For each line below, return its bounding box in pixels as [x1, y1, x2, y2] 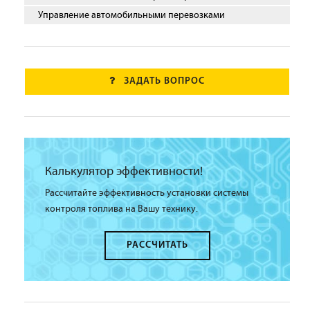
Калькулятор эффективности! [45, 164, 203, 179]
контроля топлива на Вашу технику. [45, 203, 198, 215]
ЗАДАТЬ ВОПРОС [124, 75, 205, 86]
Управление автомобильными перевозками [38, 9, 225, 21]
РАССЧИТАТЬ [126, 239, 188, 250]
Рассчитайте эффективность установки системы [45, 187, 248, 199]
